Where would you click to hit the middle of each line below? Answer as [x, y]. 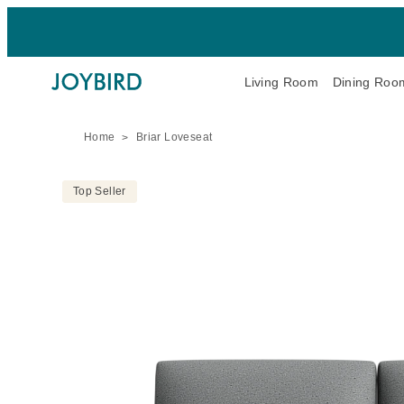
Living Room [281, 82]
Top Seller [99, 191]
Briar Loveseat [174, 137]
